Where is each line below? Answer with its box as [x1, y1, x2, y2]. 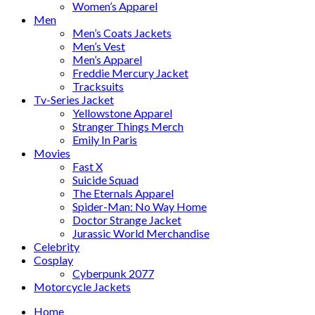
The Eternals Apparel [72, 186, 174, 200]
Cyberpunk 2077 [72, 266, 154, 280]
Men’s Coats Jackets [72, 25, 172, 39]
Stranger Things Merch [72, 119, 184, 133]
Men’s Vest [72, 39, 125, 53]
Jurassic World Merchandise [72, 226, 210, 240]
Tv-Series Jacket [34, 92, 114, 106]
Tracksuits [72, 79, 124, 93]
